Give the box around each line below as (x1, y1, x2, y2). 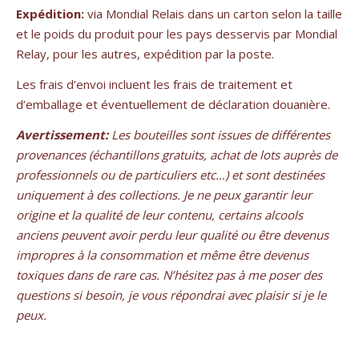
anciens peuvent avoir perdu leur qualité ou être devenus (16, 227, 329, 244)
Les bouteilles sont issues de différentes (108, 127, 330, 143)
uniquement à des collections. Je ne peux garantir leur (16, 187, 312, 204)
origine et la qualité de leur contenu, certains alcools (16, 207, 303, 224)
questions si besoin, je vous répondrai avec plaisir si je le (16, 287, 326, 304)
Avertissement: (16, 127, 108, 143)
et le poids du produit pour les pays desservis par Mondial (16, 26, 337, 42)
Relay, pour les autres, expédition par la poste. (16, 46, 274, 63)
